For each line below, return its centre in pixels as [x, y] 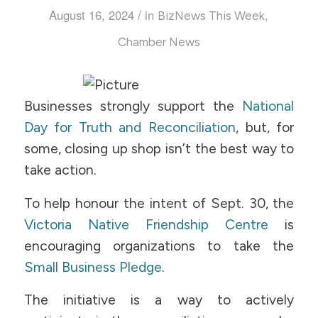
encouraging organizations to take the [159, 246]
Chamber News [159, 42]
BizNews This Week [212, 15]
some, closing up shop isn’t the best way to [159, 149]
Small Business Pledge [93, 267]
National [268, 106]
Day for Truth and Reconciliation [130, 128]
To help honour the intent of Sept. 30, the [159, 203]
